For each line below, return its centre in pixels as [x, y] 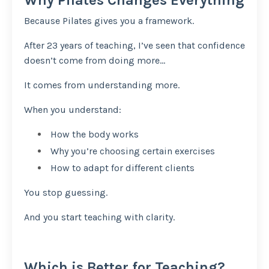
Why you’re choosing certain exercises [131, 151]
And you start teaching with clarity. [99, 217]
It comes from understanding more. [102, 85]
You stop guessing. [66, 193]
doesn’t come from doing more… [95, 60]
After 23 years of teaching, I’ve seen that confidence [134, 45]
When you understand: [73, 109]
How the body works [93, 134]
